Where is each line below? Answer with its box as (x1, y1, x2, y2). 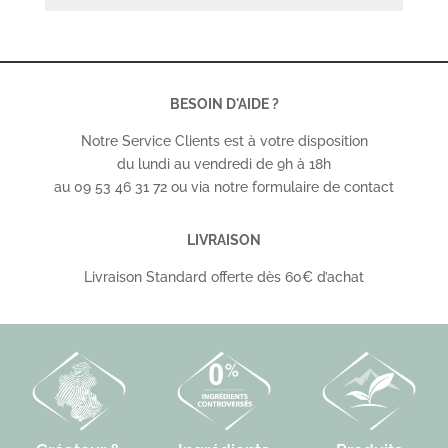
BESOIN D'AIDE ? (169, 95, 279, 112)
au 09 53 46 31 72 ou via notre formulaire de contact (54, 178, 394, 195)
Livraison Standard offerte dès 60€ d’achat (84, 268, 364, 285)
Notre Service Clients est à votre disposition (80, 132, 368, 149)
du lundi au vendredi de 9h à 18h (117, 155, 331, 172)
